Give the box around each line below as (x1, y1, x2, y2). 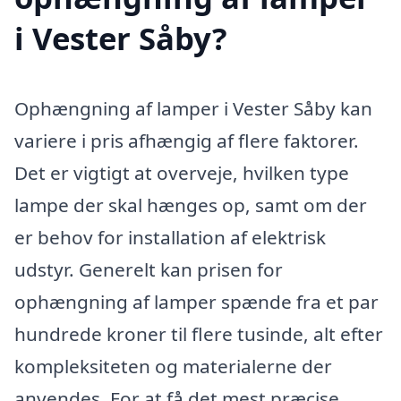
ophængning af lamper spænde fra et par (14, 289, 379, 315)
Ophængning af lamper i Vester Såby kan (14, 96, 372, 122)
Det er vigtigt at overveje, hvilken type (14, 160, 349, 186)
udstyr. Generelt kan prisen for (14, 257, 283, 283)
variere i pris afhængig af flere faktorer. (14, 128, 359, 154)
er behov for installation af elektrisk (14, 225, 326, 251)
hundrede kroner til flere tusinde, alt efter (14, 321, 383, 347)
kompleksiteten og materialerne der (14, 354, 332, 380)
